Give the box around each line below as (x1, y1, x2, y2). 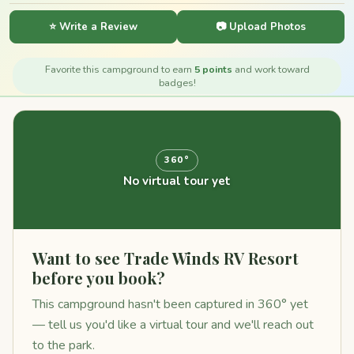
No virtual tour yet (123, 172, 231, 189)
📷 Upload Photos (216, 19, 306, 34)
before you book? (32, 267, 165, 288)
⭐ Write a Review (49, 19, 137, 34)
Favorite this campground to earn (44, 62, 194, 76)
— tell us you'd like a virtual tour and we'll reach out (32, 316, 314, 333)
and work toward (232, 62, 310, 76)
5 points (194, 62, 232, 76)
